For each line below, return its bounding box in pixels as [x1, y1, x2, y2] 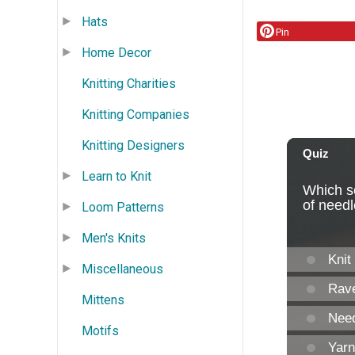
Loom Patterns [82, 199, 164, 215]
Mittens [82, 292, 124, 307]
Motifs [82, 323, 119, 338]
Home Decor [82, 44, 151, 60]
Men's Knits [82, 230, 146, 246]
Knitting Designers [82, 137, 185, 153]
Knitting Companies [82, 106, 189, 122]
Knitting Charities [82, 75, 176, 91]
